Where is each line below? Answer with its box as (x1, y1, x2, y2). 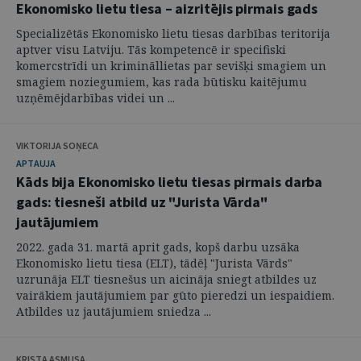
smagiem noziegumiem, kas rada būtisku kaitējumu (16, 74, 307, 89)
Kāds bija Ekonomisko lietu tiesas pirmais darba (16, 172, 323, 191)
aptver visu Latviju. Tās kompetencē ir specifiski (16, 42, 286, 57)
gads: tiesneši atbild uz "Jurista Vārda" (16, 193, 268, 211)
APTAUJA (16, 157, 56, 169)
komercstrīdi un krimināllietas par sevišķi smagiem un (16, 58, 326, 73)
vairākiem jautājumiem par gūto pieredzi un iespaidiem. (16, 288, 334, 303)
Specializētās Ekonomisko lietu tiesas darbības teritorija (16, 26, 330, 41)
